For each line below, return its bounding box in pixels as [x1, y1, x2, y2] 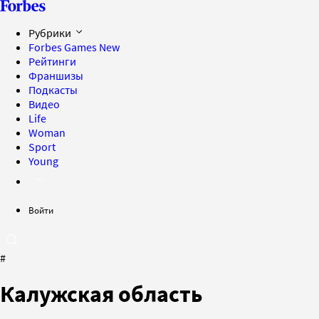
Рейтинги [28, 54, 76, 68]
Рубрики [28, 26, 73, 40]
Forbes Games [28, 40, 99, 54]
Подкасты [28, 83, 78, 97]
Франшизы [28, 68, 83, 83]
